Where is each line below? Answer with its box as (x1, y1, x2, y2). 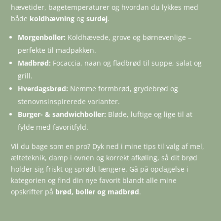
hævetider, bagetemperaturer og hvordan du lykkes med (11, 2, 199, 12)
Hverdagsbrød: (18, 84, 69, 94)
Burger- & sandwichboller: (18, 110, 107, 119)
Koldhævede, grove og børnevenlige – (66, 33, 192, 42)
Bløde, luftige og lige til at (106, 110, 193, 119)
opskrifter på (11, 187, 56, 197)
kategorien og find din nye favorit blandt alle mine (11, 176, 177, 185)
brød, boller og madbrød (55, 187, 140, 197)
